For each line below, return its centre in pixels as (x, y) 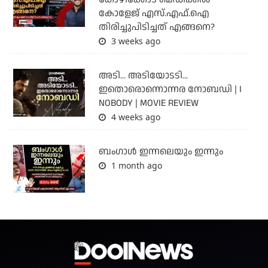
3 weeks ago (134, 41)
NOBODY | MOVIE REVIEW (148, 103)
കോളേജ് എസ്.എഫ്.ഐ (154, 14)
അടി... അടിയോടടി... (143, 76)
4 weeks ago (134, 117)
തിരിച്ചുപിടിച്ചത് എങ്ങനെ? (156, 28)
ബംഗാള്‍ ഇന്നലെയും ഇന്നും (161, 152)
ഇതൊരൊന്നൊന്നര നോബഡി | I (170, 90)
